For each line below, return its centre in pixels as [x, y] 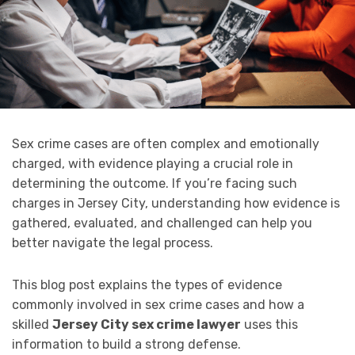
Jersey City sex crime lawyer [147, 325]
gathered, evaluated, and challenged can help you [162, 223]
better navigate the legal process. [113, 243]
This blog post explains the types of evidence [147, 285]
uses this [269, 325]
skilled [32, 325]
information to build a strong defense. [126, 345]
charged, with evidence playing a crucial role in [153, 164]
